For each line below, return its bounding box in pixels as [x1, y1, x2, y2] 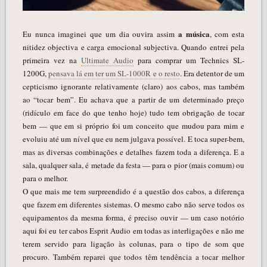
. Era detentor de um [179, 67, 245, 79]
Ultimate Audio [80, 54, 133, 66]
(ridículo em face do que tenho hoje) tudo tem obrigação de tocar [22, 107, 245, 118]
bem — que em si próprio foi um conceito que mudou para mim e [22, 120, 245, 131]
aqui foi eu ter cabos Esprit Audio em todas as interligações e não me [22, 225, 245, 236]
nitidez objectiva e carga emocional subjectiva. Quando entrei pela [22, 41, 245, 52]
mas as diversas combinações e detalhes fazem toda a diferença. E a [22, 146, 245, 157]
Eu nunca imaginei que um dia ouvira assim [22, 28, 178, 39]
